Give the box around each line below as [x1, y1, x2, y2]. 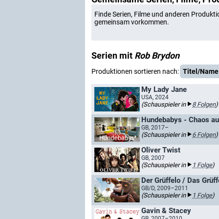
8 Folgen [192, 101, 216, 108]
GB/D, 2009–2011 [141, 185, 188, 192]
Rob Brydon [134, 50, 179, 61]
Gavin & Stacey [141, 206, 191, 215]
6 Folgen [192, 131, 216, 138]
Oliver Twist [141, 146, 180, 154]
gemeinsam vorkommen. [94, 18, 169, 26]
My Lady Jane [141, 85, 187, 94]
